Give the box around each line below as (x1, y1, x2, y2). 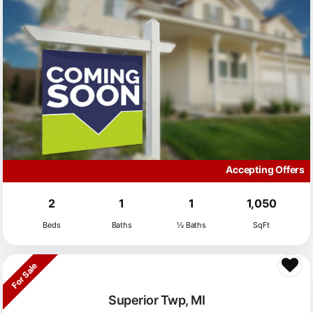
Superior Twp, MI (108, 293, 205, 308)
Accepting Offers (226, 163, 305, 175)
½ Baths (177, 219, 206, 230)
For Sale (9, 261, 40, 291)
